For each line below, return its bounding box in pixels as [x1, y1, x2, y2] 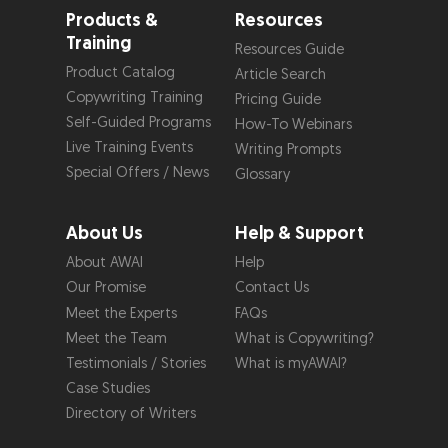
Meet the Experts [65, 303, 177, 323]
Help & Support [234, 222, 364, 246]
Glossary [234, 165, 290, 185]
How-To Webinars [234, 115, 352, 135]
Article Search [234, 64, 326, 84]
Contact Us [234, 278, 309, 298]
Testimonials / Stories [65, 353, 206, 373]
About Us [65, 222, 143, 246]
